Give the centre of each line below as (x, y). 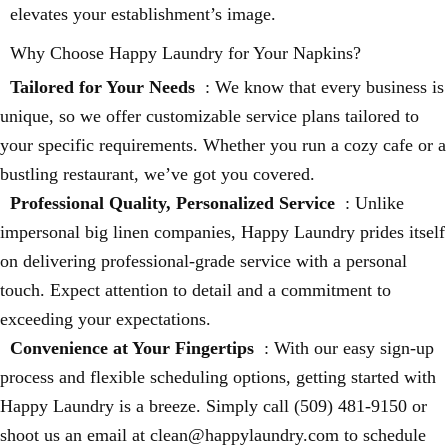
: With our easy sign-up (349, 348)
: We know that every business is (324, 87)
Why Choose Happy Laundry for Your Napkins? (185, 53)
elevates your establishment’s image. (143, 14)
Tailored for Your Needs (102, 87)
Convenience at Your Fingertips (132, 348)
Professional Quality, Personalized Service (172, 203)
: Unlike (374, 203)
